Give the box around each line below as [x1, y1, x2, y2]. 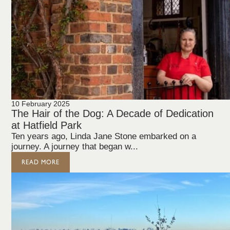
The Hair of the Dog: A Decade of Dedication [11, 108, 214, 119]
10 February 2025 [11, 100, 70, 108]
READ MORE [22, 159, 60, 166]
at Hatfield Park [11, 120, 82, 131]
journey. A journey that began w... [11, 142, 139, 151]
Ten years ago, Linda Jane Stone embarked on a [11, 131, 197, 141]
